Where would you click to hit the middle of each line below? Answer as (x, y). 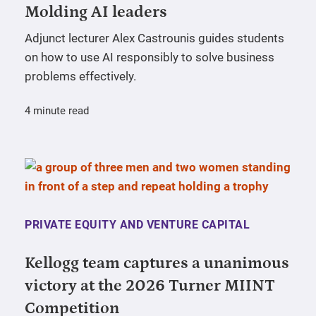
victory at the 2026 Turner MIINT (150, 286)
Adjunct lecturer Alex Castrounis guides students (154, 38)
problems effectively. (80, 77)
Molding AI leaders (96, 12)
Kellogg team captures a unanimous (157, 263)
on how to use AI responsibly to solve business (150, 57)
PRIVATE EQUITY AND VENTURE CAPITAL (137, 225)
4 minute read (57, 111)
